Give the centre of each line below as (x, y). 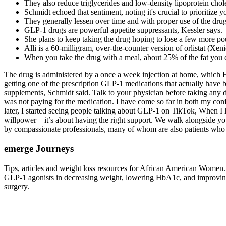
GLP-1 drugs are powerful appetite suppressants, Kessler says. (123, 30)
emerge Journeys (39, 149)
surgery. (17, 186)
